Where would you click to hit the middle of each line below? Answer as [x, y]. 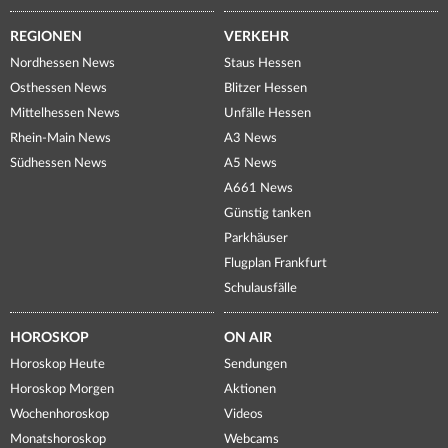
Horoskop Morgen [62, 390]
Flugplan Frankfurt [275, 264]
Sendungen [255, 365]
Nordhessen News [62, 64]
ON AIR [248, 338]
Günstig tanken [267, 214]
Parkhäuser [256, 239]
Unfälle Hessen [267, 114]
